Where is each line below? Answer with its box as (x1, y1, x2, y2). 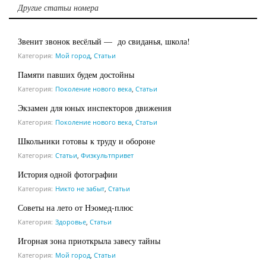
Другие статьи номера (18, 1, 99, 13)
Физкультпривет (81, 150, 134, 160)
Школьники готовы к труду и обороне (18, 135, 155, 147)
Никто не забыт (55, 183, 104, 193)
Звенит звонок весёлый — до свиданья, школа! (18, 35, 190, 47)
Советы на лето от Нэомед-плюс (18, 201, 133, 213)
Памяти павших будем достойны (18, 68, 134, 80)
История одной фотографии (18, 168, 118, 180)
